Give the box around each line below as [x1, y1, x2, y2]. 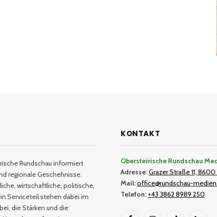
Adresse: [121, 168, 147, 177]
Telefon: [121, 190, 146, 199]
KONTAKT [121, 128, 160, 139]
